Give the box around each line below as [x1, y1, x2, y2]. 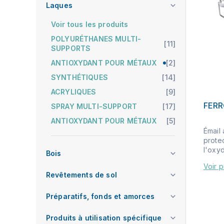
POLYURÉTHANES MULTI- [51, 34, 141, 43]
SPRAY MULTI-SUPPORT [51, 102, 137, 110]
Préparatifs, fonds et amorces [46, 192, 155, 200]
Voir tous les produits [51, 20, 128, 28]
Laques [46, 1, 72, 9]
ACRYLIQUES [51, 87, 96, 96]
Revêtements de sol [46, 170, 117, 179]
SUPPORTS [51, 44, 91, 52]
